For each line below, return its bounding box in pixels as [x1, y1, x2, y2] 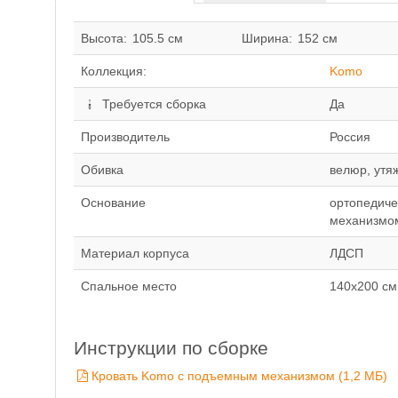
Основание [81, 195, 146, 210]
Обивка [81, 163, 123, 177]
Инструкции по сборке [74, 338, 268, 358]
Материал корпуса [81, 246, 189, 260]
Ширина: [242, 31, 292, 45]
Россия [330, 130, 370, 144]
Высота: [81, 31, 127, 45]
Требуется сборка [98, 97, 206, 111]
